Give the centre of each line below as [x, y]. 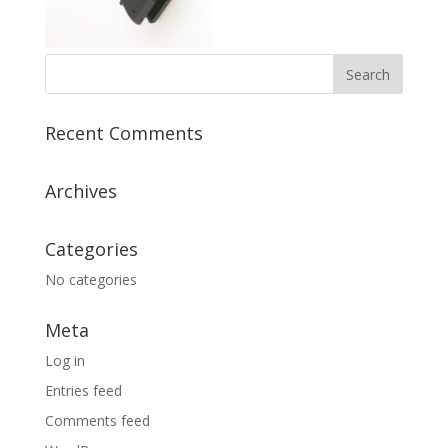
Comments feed [97, 420]
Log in [64, 360]
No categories [90, 279]
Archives [80, 191]
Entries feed [83, 390]
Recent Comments [123, 133]
